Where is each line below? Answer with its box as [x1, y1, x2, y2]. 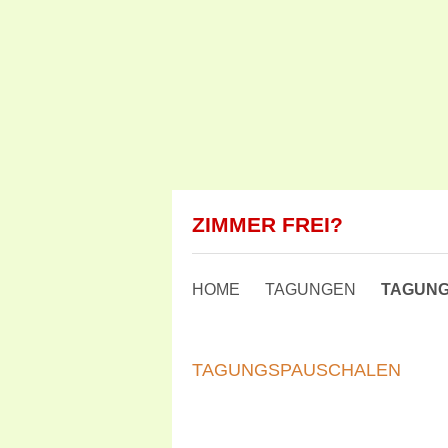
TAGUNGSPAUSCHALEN [192, 360, 401, 380]
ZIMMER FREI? [192, 213, 343, 236]
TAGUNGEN [265, 281, 356, 298]
